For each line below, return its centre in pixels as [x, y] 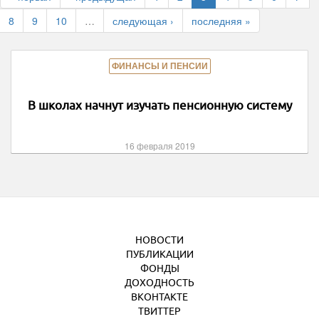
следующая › [143, 21]
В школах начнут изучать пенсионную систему [159, 105]
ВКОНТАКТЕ [159, 297]
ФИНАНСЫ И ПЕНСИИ [159, 66]
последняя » [221, 21]
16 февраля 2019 [159, 146]
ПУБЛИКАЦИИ [159, 254]
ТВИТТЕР [159, 311]
